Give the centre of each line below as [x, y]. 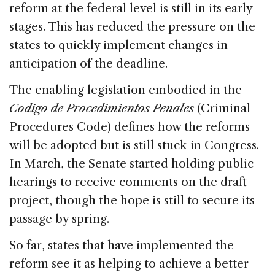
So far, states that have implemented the [122, 245]
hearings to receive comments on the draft [128, 182]
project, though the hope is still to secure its [132, 200]
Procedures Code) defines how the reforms [130, 126]
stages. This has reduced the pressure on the [132, 26]
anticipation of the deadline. [88, 63]
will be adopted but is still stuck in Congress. [134, 145]
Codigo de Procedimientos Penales [102, 108]
